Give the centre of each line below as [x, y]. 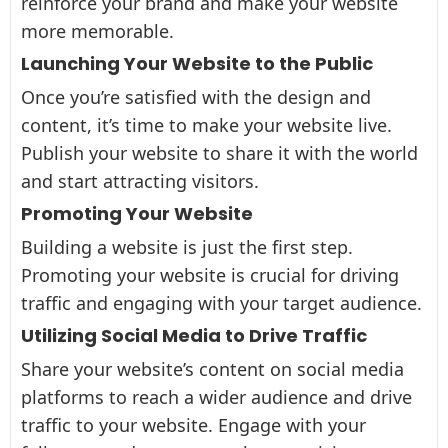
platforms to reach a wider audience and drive [216, 396]
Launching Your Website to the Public [197, 63]
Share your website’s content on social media [212, 368]
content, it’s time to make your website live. [206, 124]
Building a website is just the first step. [187, 246]
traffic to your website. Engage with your [193, 424]
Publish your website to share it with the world [219, 152]
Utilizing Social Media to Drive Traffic [194, 335]
